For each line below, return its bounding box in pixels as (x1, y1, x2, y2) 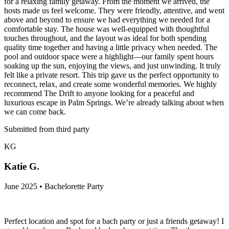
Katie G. (4, 161, 39, 172)
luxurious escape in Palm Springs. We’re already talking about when (4, 98, 224, 107)
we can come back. (4, 107, 66, 117)
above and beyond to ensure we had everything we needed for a (4, 15, 210, 25)
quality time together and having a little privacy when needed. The (4, 43, 217, 52)
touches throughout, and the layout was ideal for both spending (4, 34, 207, 43)
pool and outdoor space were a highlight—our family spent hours (4, 52, 214, 61)
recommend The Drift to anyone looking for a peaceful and (4, 89, 194, 98)
